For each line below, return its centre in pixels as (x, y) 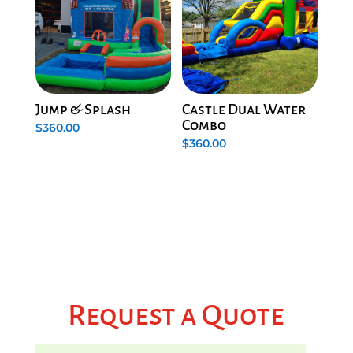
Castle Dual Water (244, 109)
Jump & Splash (83, 109)
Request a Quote (176, 315)
